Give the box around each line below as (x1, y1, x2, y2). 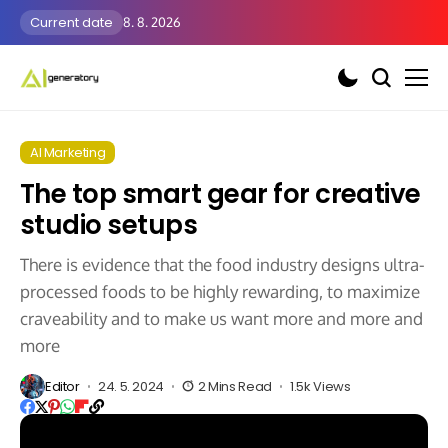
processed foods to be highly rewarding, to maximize (20, 281, 420, 302)
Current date (30, 13, 113, 32)
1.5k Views (290, 377, 351, 396)
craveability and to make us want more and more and (20, 308, 423, 329)
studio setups (20, 207, 198, 243)
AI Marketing (30, 143, 106, 162)
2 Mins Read (198, 377, 272, 396)
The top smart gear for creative (20, 176, 421, 212)
